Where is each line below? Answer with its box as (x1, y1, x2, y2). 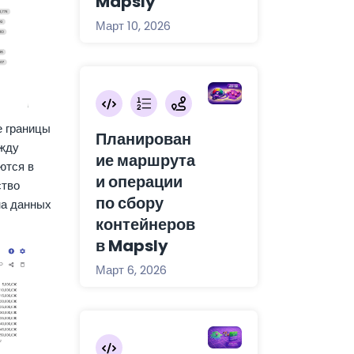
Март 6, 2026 (96, 262, 167, 278)
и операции (96, 171, 183, 193)
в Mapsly (96, 235, 168, 257)
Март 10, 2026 (96, 17, 171, 34)
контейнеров (96, 213, 195, 235)
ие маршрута (96, 149, 195, 171)
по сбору (96, 192, 164, 214)
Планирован (96, 128, 191, 150)
